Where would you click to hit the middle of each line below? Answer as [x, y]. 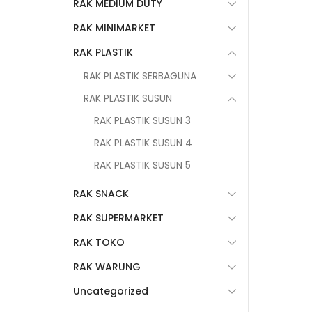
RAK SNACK [101, 194]
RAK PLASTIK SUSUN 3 [142, 120]
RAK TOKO [99, 242]
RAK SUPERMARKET [118, 218]
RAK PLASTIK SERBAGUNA [140, 76]
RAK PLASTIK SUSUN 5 [142, 165]
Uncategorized [111, 291]
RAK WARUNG [107, 267]
